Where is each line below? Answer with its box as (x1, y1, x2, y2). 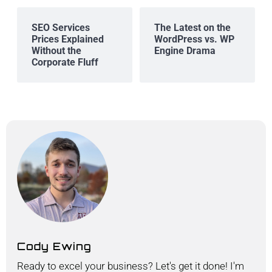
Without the (32, 45, 81, 57)
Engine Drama (154, 45, 216, 57)
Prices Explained (32, 33, 104, 46)
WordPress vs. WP (154, 33, 234, 46)
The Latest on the (154, 22, 231, 34)
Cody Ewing (17, 240, 92, 253)
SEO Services (32, 22, 90, 34)
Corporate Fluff (32, 56, 98, 69)
